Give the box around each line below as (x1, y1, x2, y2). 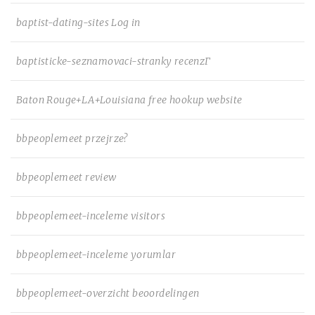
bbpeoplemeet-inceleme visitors (16, 210, 165, 222)
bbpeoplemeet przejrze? (16, 132, 128, 145)
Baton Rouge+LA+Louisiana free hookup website (16, 94, 243, 106)
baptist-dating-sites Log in (16, 16, 141, 29)
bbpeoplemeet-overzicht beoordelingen (16, 287, 200, 300)
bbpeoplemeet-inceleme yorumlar (16, 248, 176, 261)
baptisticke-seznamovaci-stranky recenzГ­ (16, 55, 211, 67)
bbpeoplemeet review (16, 171, 117, 184)
